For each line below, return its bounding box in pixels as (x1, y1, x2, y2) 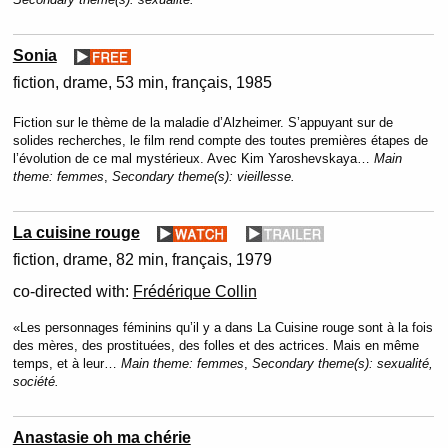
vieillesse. (236, 169, 295, 184)
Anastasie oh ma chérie (12, 429, 191, 446)
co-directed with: (12, 283, 133, 300)
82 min (115, 251, 164, 268)
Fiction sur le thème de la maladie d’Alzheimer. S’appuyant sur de (12, 115, 393, 130)
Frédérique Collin (132, 283, 257, 300)
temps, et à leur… (12, 356, 121, 371)
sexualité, (376, 356, 433, 371)
